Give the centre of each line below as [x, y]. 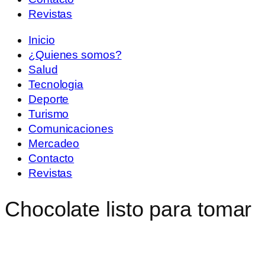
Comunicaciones [71, 128]
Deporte [49, 99]
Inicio [42, 40]
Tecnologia [56, 84]
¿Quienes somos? [75, 54]
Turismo [49, 114]
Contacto [51, 158]
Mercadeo [54, 143]
